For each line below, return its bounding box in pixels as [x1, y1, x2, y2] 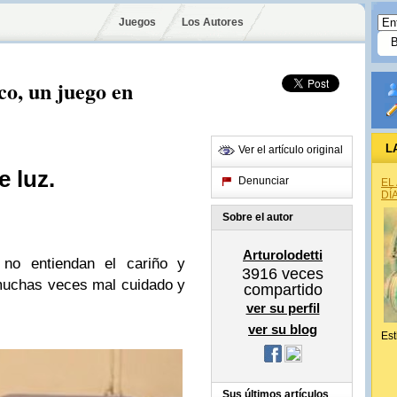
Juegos [119, 16, 156, 28]
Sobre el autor [222, 211, 293, 223]
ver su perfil [245, 300, 320, 315]
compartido [243, 281, 323, 299]
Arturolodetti [243, 247, 323, 262]
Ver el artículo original [238, 144, 343, 156]
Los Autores [181, 16, 244, 28]
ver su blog [248, 322, 317, 337]
